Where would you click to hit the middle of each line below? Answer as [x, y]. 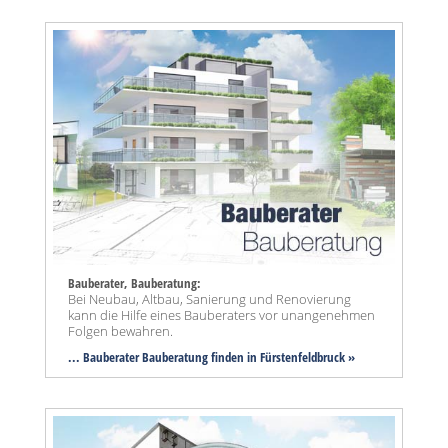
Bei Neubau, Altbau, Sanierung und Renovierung [209, 299]
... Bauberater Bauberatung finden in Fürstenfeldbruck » [211, 357]
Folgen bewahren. [120, 331]
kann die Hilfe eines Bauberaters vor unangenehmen [221, 315]
